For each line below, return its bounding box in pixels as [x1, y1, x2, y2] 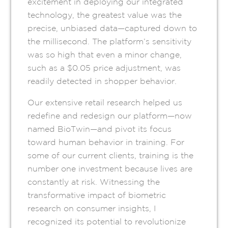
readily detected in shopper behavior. [27, 76, 177, 86]
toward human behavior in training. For [27, 137, 185, 147]
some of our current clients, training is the [27, 151, 194, 160]
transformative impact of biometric [27, 190, 166, 200]
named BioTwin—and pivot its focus [27, 124, 172, 134]
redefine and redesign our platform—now [27, 111, 192, 121]
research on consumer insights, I [27, 204, 156, 213]
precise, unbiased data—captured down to [27, 23, 197, 33]
